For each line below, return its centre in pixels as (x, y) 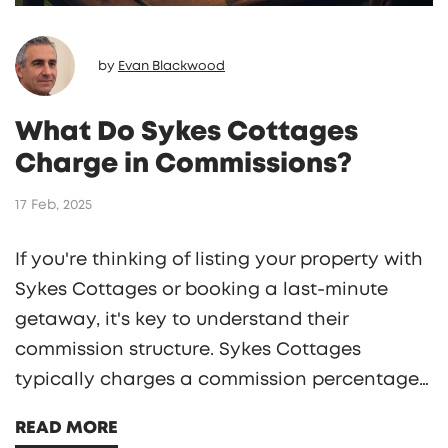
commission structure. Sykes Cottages (188, 349)
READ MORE (66, 427)
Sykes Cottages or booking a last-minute (201, 289)
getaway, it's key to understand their (182, 319)
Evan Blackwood (171, 66)
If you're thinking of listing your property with (219, 259)
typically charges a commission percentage (217, 379)
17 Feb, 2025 (53, 204)
